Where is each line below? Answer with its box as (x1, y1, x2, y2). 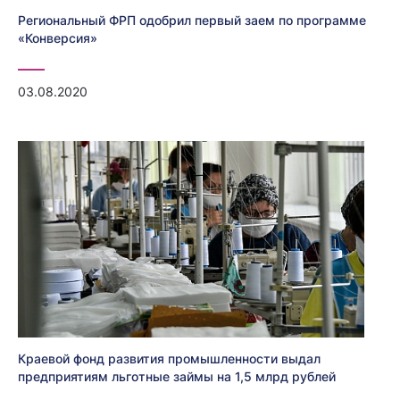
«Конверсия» (18, 30, 97, 46)
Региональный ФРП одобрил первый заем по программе (18, 12, 366, 29)
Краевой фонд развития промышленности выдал (18, 351, 321, 367)
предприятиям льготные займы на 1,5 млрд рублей (18, 369, 336, 385)
